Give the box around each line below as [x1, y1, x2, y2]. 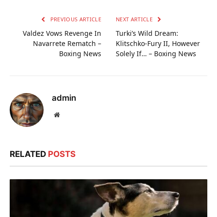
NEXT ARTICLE [116, 15, 155, 23]
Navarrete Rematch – [33, 39, 101, 48]
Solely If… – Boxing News [116, 49, 196, 59]
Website [59, 111, 81, 118]
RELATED [10, 149, 48, 159]
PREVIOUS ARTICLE [48, 15, 101, 23]
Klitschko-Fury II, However [116, 39, 200, 48]
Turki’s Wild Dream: [116, 29, 178, 38]
